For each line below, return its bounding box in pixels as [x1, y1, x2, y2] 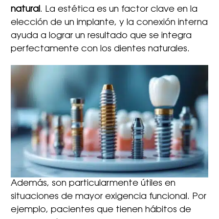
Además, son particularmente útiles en [11, 179, 176, 189]
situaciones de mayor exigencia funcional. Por [11, 193, 207, 202]
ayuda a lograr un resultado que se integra [11, 31, 192, 41]
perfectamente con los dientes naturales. [11, 44, 190, 54]
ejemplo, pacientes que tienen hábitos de [11, 206, 192, 215]
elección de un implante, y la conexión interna [11, 18, 208, 27]
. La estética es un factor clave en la [40, 5, 198, 14]
